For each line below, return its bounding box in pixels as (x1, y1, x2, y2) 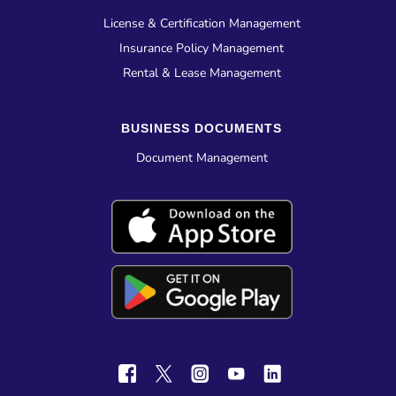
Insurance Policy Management (119, 40, 284, 57)
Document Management (135, 149, 268, 167)
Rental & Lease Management (122, 65, 281, 82)
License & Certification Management (103, 15, 301, 33)
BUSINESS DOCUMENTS (121, 121, 282, 136)
